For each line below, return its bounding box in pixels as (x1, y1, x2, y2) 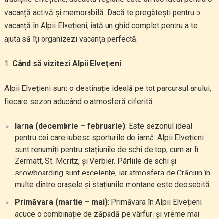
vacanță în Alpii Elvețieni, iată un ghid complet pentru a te (4, 21, 197, 30)
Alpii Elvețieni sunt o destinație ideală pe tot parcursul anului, (4, 84, 211, 93)
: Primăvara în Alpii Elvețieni (107, 197, 202, 207)
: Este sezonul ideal (125, 121, 192, 131)
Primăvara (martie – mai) (14, 197, 108, 207)
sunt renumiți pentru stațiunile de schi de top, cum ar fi (14, 145, 198, 154)
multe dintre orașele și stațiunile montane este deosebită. (14, 180, 211, 189)
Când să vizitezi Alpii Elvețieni (12, 59, 121, 68)
